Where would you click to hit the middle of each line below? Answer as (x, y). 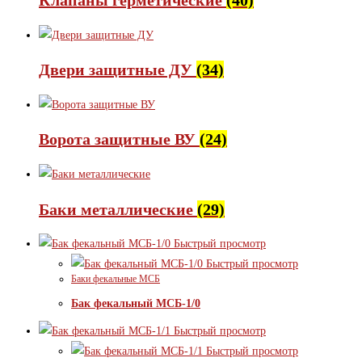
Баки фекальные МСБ (116, 279)
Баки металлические (118, 209)
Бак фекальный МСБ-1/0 (136, 303)
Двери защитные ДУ (118, 70)
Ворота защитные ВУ (119, 139)
